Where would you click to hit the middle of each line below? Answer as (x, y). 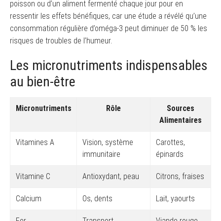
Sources (181, 108)
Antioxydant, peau (110, 176)
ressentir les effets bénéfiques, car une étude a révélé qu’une (108, 16)
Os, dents (97, 198)
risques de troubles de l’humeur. (61, 41)
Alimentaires (181, 120)
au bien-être (43, 81)
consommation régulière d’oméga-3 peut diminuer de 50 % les (109, 29)
